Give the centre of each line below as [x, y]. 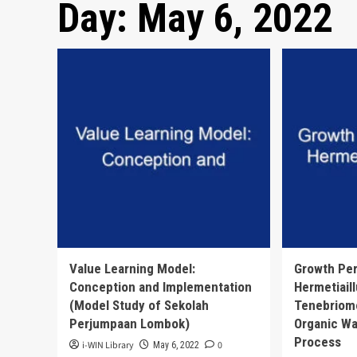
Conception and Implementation [161, 287]
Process [318, 342]
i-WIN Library [108, 346]
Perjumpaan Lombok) [129, 324]
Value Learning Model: [132, 269]
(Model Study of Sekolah [139, 306]
